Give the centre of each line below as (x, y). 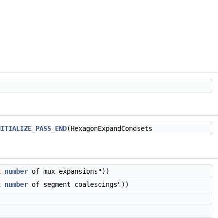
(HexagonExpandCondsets (109, 128)
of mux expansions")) (69, 171)
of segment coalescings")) (78, 184)
